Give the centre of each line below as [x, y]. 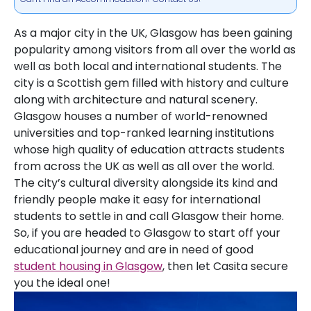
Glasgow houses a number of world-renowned [141, 116]
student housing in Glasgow [88, 266]
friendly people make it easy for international [137, 200]
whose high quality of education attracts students [149, 150]
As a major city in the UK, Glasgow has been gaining [153, 33]
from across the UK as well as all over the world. [144, 166]
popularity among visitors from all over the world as [155, 50]
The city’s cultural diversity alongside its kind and [146, 183]
